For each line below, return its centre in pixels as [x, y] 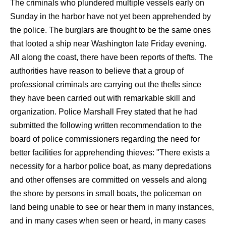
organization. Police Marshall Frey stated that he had [104, 112]
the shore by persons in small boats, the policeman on [106, 193]
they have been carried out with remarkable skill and [103, 98]
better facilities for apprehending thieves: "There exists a [110, 153]
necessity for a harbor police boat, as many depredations [111, 166]
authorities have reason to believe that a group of [97, 71]
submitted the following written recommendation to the [106, 125]
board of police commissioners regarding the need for [105, 139]
